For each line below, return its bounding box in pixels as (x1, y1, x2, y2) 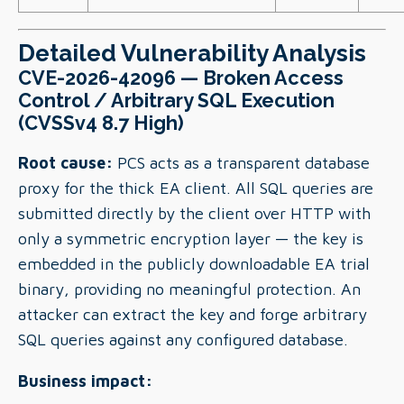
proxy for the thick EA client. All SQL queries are (18, 179, 373, 197)
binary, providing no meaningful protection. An (18, 280, 361, 298)
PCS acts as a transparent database (113, 153, 370, 172)
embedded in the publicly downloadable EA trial (18, 254, 370, 273)
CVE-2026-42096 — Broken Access (18, 67, 344, 89)
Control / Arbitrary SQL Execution (18, 89, 335, 112)
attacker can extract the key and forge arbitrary (18, 305, 367, 324)
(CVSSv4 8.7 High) (18, 112, 184, 134)
